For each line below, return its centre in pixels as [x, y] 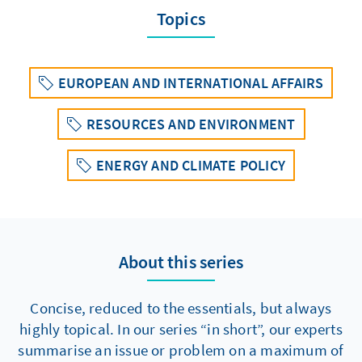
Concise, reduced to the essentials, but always [181, 307]
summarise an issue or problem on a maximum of [181, 349]
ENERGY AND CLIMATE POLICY [191, 165]
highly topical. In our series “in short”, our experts [181, 328]
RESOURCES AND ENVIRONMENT [191, 124]
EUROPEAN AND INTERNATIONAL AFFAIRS [191, 82]
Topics [181, 18]
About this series [181, 261]
